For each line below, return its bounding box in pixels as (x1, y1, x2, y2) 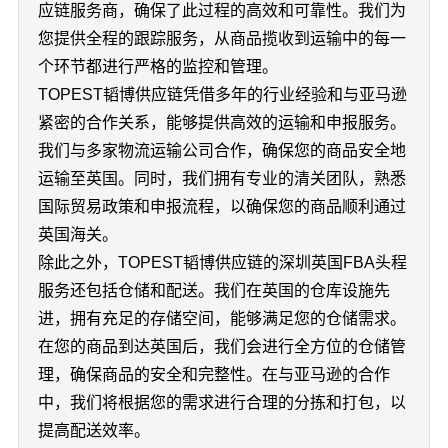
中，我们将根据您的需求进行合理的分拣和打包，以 (37, 394, 406, 411)
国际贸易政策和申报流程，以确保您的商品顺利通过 (37, 198, 406, 215)
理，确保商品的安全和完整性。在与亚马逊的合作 (37, 366, 390, 383)
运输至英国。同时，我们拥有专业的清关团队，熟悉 (37, 170, 406, 187)
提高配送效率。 (37, 422, 150, 439)
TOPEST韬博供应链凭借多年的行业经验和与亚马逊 (37, 86, 407, 103)
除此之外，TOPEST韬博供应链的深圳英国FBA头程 (37, 254, 407, 271)
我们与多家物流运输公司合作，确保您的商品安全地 (37, 142, 406, 159)
